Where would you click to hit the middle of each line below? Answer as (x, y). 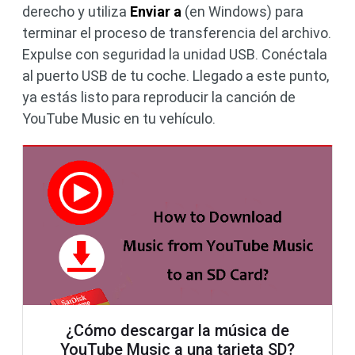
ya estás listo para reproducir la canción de (159, 97)
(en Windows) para (242, 12)
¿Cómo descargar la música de (177, 331)
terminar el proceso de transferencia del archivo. (177, 33)
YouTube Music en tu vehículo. (119, 119)
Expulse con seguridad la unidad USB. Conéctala (175, 55)
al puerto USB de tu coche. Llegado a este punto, (176, 76)
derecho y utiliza (76, 12)
